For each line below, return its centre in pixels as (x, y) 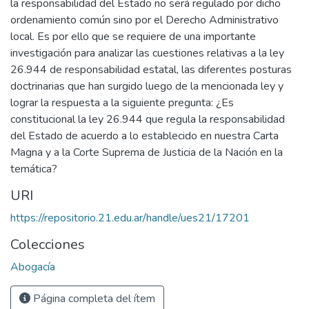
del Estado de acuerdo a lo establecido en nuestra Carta (144, 136)
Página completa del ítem (93, 299)
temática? (34, 169)
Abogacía (33, 267)
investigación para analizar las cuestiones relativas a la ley (147, 53)
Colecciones (48, 245)
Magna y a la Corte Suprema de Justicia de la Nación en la (147, 153)
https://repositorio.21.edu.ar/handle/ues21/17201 (130, 218)
